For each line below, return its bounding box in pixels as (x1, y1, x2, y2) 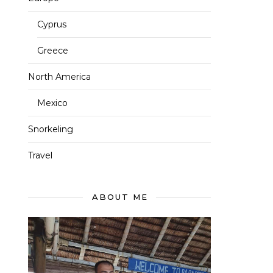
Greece (37, 45, 68, 56)
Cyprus (37, 19, 66, 30)
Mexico (37, 97, 68, 108)
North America (28, 71, 91, 82)
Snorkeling (28, 124, 73, 135)
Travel (28, 150, 52, 161)
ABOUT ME (92, 192, 148, 202)
